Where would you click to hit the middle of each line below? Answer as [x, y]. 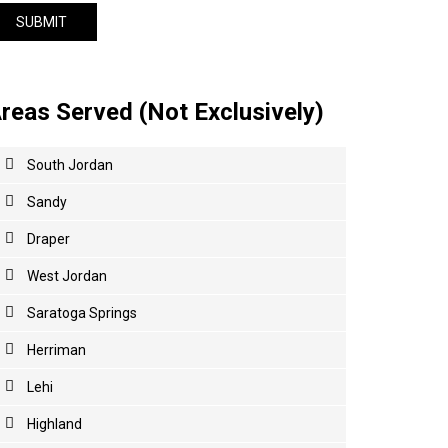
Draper [48, 239]
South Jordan [70, 165]
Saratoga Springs [82, 313]
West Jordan [67, 276]
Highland [54, 424]
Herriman [56, 350]
